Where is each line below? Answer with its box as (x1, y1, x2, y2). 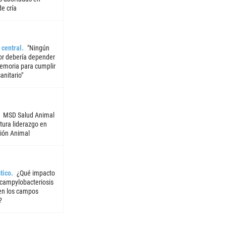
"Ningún (27, 44, 49, 52)
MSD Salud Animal (3, 111, 54, 120)
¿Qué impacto (16, 169, 55, 178)
